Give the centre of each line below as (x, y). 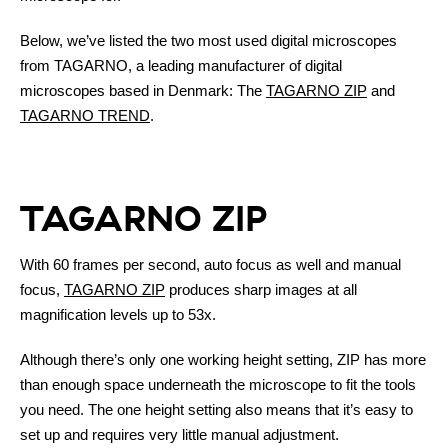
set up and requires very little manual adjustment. (179, 434)
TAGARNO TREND (85, 115)
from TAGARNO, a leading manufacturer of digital (181, 65)
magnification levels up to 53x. (118, 314)
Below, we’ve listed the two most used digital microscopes (208, 40)
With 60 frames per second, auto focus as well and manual (210, 264)
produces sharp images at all (261, 289)
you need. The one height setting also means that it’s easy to (216, 409)
